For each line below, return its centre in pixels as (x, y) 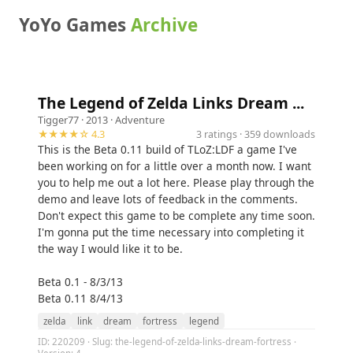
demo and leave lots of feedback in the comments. (168, 199)
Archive (164, 25)
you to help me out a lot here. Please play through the (176, 182)
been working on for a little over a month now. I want (175, 166)
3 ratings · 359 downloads (256, 134)
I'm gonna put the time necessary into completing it (171, 232)
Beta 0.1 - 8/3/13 (80, 282)
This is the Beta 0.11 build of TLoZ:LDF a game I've (167, 149)
